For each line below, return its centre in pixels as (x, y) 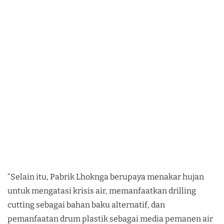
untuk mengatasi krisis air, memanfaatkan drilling (102, 190)
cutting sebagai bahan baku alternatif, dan (86, 204)
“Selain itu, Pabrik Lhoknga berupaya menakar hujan (106, 176)
